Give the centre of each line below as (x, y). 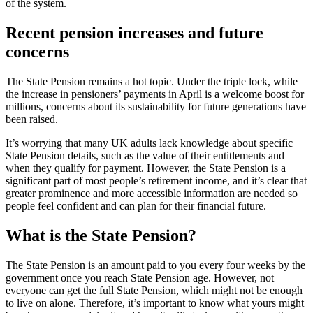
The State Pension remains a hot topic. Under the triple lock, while (152, 81)
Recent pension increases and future (134, 32)
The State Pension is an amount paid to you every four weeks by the (155, 265)
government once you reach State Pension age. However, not (140, 277)
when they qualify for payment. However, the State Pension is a (146, 168)
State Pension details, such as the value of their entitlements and (145, 155)
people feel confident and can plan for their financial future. (136, 205)
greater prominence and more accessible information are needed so (152, 193)
